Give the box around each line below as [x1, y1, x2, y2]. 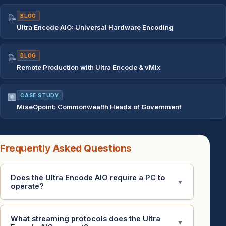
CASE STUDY [20, 92, 59, 98]
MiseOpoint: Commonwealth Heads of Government [17, 102, 181, 111]
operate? [11, 182, 44, 191]
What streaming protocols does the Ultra [11, 214, 160, 223]
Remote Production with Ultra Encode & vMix [17, 63, 160, 71]
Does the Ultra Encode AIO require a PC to [11, 173, 165, 182]
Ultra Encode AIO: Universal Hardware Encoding [17, 23, 174, 31]
